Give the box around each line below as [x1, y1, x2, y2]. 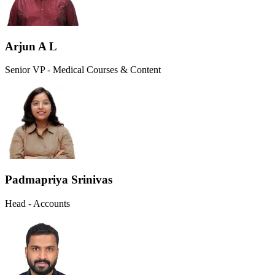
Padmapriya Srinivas [5, 173, 112, 187]
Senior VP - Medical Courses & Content [5, 64, 161, 76]
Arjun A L [5, 39, 57, 53]
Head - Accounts [5, 198, 70, 209]
